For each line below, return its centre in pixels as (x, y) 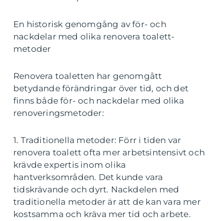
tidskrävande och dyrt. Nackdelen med (96, 189)
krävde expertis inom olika (70, 165)
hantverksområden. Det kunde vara (88, 177)
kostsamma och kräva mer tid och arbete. (102, 214)
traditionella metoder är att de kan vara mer (107, 202)
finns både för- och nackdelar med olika (99, 100)
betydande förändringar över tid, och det (101, 88)
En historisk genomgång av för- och (90, 24)
